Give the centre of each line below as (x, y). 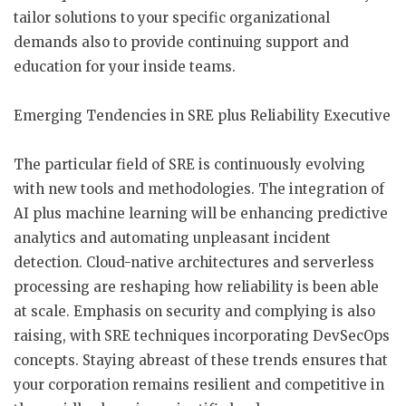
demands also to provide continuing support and (181, 42)
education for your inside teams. (125, 67)
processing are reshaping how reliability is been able (196, 287)
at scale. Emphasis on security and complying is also (194, 311)
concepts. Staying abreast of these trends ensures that (201, 360)
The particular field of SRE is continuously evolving (189, 164)
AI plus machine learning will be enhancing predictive (201, 213)
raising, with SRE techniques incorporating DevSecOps (202, 336)
